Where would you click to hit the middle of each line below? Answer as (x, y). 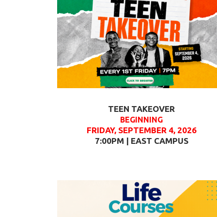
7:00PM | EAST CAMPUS (141, 141)
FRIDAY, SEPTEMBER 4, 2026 (141, 130)
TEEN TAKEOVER (141, 109)
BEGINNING (141, 120)
